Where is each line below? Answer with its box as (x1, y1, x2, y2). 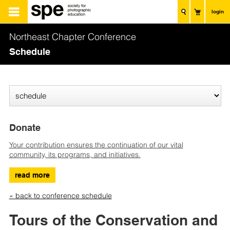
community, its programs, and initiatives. (9, 150, 141, 160)
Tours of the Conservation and (9, 212, 218, 229)
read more (14, 171, 50, 180)
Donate (9, 122, 41, 133)
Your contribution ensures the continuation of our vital (9, 140, 183, 150)
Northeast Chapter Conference (9, 31, 136, 43)
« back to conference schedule (9, 191, 112, 201)
